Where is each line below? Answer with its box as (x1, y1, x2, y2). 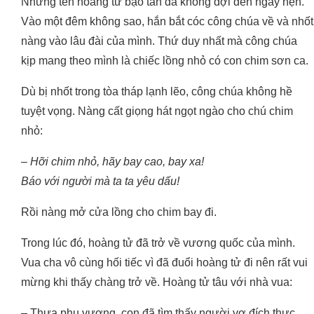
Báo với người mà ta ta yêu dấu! (21, 175, 179, 188)
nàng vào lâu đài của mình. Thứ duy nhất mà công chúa (21, 35, 297, 48)
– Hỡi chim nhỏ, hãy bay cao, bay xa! (21, 156, 204, 168)
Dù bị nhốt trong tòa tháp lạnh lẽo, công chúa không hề (21, 86, 292, 98)
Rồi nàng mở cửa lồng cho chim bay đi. (21, 206, 217, 219)
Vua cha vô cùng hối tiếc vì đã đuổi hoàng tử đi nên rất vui (21, 257, 308, 269)
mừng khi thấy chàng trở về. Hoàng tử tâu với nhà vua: (21, 276, 292, 289)
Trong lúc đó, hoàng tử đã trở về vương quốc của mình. (21, 237, 295, 250)
